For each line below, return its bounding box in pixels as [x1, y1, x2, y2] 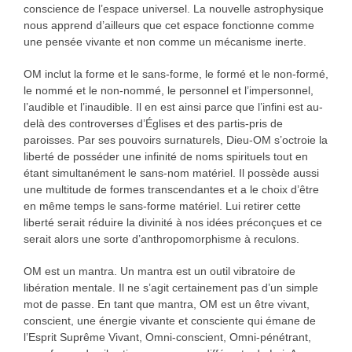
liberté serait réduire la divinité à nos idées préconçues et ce [23, 216, 322, 229]
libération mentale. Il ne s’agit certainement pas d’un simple [23, 281, 318, 295]
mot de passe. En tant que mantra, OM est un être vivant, [23, 298, 310, 311]
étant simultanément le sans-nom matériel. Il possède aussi [23, 167, 319, 180]
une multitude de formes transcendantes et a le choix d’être [23, 183, 319, 196]
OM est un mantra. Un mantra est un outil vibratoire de [23, 265, 295, 278]
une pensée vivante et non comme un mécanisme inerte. [23, 35, 306, 49]
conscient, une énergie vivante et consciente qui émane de [23, 314, 316, 328]
